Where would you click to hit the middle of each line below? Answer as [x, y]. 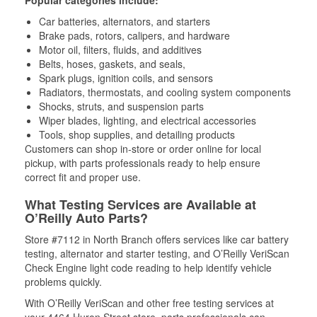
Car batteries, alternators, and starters [125, 21]
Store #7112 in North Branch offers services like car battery [157, 239]
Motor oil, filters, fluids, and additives [120, 49]
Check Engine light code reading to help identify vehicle [148, 267]
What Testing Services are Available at [140, 204]
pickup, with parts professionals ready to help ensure [143, 162]
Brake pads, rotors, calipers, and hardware [134, 35]
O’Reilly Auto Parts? [86, 218]
